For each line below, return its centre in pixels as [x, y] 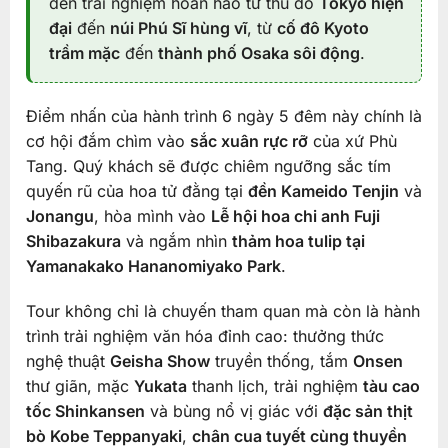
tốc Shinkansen [85, 411]
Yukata [160, 386]
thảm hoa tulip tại [298, 240]
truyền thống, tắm [281, 361]
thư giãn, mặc [79, 386]
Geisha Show [159, 361]
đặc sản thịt [367, 411]
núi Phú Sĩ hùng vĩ [178, 27]
